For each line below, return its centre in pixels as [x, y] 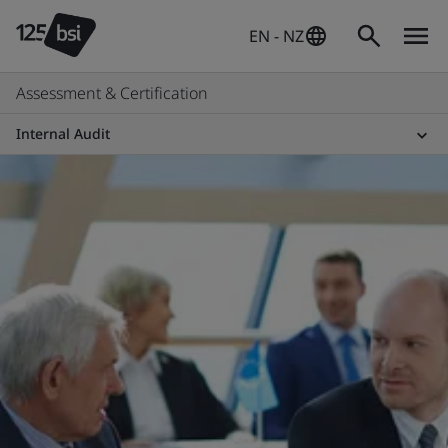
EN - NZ [276, 36]
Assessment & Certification [112, 93]
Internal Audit [63, 133]
